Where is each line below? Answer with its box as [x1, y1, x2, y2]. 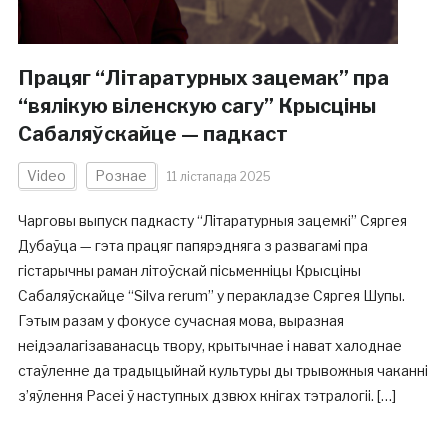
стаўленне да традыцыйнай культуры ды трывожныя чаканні [17, 362, 428, 379]
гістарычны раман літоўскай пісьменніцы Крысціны [17, 262, 361, 279]
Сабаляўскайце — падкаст [17, 122, 288, 146]
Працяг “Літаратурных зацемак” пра [17, 66, 389, 90]
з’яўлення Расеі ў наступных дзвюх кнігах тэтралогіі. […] [17, 387, 396, 404]
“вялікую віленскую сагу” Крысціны [17, 94, 376, 118]
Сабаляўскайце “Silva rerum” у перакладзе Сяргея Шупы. [17, 287, 405, 304]
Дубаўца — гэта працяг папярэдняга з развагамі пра [17, 237, 368, 254]
